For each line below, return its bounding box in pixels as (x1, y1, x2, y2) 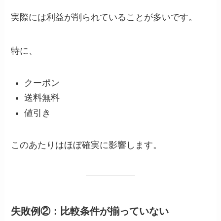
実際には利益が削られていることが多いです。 (11, 12, 198, 23)
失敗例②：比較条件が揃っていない (11, 205, 169, 217)
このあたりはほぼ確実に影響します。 (11, 140, 162, 150)
